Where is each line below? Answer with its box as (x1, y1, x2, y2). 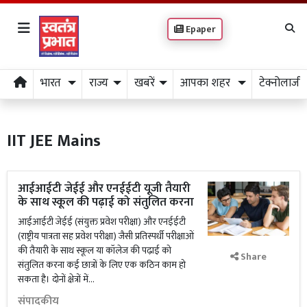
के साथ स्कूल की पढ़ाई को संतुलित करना (18, 193, 194, 212)
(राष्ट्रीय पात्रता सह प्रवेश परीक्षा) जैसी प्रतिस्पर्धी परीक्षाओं (18, 228, 194, 244)
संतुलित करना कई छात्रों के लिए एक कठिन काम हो (18, 257, 186, 273)
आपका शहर (180, 73, 234, 93)
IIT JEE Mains (7, 127, 101, 155)
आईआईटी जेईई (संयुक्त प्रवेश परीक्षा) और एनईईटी (18, 214, 186, 230)
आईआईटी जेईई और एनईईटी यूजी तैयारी (18, 179, 191, 198)
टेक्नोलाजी (258, 73, 302, 93)
